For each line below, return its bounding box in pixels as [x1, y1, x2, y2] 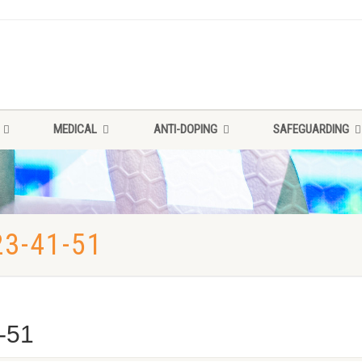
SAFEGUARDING [272, 122, 349, 137]
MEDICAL [53, 122, 98, 137]
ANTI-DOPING [153, 122, 217, 137]
